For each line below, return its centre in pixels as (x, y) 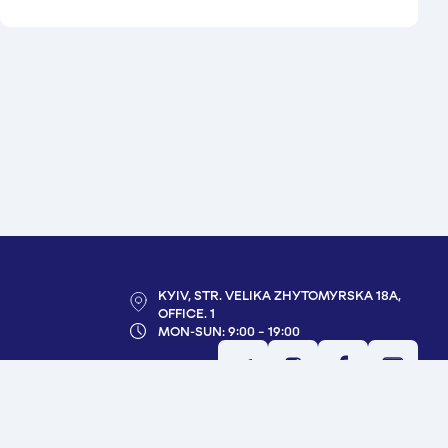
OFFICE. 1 (186, 313)
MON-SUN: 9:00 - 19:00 (229, 331)
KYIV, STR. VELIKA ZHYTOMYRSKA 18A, (279, 295)
